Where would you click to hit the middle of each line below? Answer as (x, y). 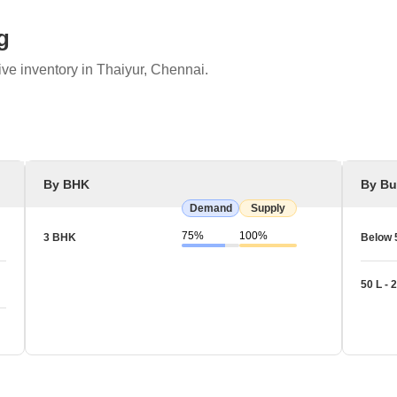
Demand (211, 208)
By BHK (66, 184)
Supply (268, 208)
